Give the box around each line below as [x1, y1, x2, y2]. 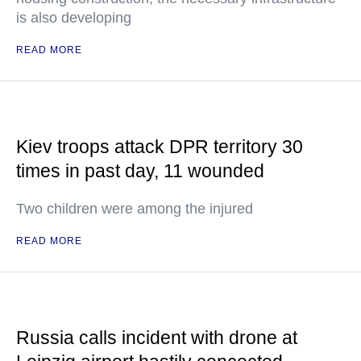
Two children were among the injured [16, 201, 253, 217]
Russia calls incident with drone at [16, 327, 297, 348]
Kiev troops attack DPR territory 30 [16, 136, 303, 157]
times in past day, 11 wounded [16, 160, 264, 181]
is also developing [16, 10, 131, 26]
